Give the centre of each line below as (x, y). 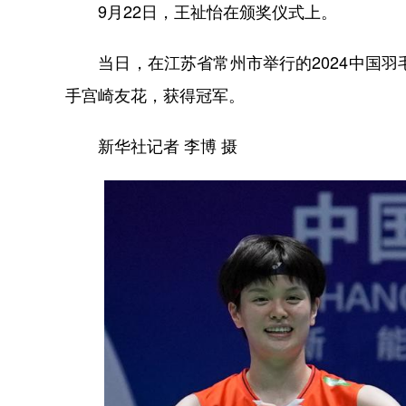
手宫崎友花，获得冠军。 (155, 95)
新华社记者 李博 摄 (151, 145)
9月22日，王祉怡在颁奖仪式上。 (201, 11)
